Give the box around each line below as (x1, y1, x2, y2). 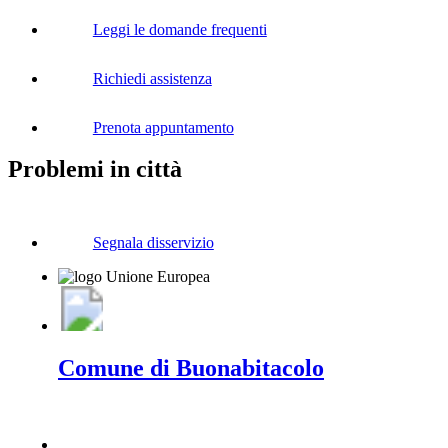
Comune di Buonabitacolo (58, 354, 324, 381)
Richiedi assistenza (92, 69, 212, 87)
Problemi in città (8, 156, 182, 183)
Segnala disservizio (92, 234, 214, 252)
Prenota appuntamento (92, 118, 234, 136)
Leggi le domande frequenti (92, 20, 267, 38)
